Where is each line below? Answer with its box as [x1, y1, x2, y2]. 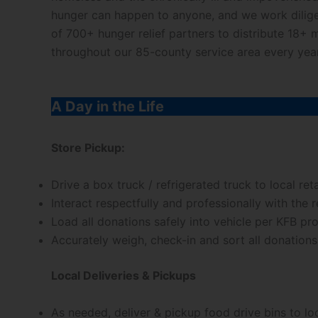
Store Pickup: [51, 141, 125, 155]
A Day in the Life [51, 98, 168, 116]
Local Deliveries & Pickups [51, 268, 196, 283]
